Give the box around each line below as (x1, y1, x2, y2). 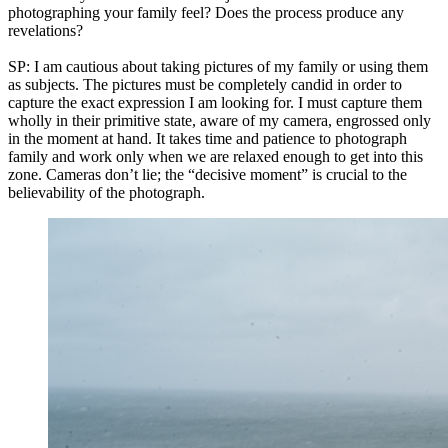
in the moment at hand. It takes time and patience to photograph (8, 130, 407, 148)
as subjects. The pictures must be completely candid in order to (8, 76, 402, 94)
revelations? (8, 22, 83, 40)
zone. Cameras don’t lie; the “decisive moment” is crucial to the (8, 166, 407, 184)
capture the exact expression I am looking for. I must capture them (8, 94, 422, 112)
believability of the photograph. (8, 184, 205, 202)
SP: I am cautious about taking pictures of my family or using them (8, 58, 428, 76)
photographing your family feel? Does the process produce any (8, 4, 404, 22)
